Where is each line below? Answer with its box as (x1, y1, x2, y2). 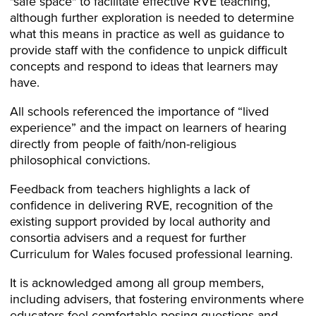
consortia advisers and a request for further (10, 229, 246, 247)
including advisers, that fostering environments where (10, 290, 304, 308)
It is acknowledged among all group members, (10, 274, 264, 292)
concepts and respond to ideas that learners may (10, 57, 278, 75)
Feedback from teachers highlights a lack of (10, 180, 250, 198)
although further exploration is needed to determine (10, 8, 294, 27)
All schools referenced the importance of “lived (10, 102, 269, 121)
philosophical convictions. (10, 151, 150, 169)
